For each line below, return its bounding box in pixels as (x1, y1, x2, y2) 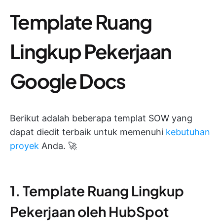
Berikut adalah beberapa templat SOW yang (10, 112, 192, 123)
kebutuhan (166, 126, 210, 137)
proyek (10, 140, 39, 151)
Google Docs (10, 68, 126, 93)
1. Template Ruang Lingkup (10, 182, 184, 199)
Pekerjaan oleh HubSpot (10, 202, 169, 220)
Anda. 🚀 (39, 140, 77, 151)
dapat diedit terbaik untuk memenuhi (10, 126, 166, 137)
